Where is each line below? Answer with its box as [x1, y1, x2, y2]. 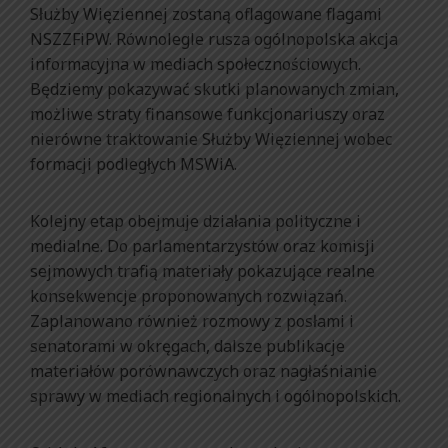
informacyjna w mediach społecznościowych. [30, 52, 361, 75]
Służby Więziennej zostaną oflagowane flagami [30, 2, 382, 25]
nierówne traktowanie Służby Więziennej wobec [30, 127, 392, 150]
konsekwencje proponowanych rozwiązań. [30, 284, 347, 307]
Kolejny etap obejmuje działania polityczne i [30, 209, 361, 232]
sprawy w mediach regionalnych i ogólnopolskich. [30, 384, 401, 407]
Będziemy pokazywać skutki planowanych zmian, [30, 77, 399, 100]
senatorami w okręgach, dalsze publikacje [30, 334, 345, 357]
